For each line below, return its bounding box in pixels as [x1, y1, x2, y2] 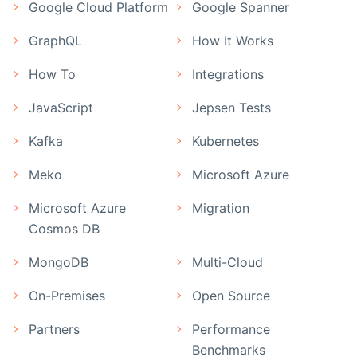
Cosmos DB [29, 221, 100, 237]
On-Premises [29, 288, 105, 304]
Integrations [192, 66, 264, 83]
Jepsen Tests [192, 100, 271, 116]
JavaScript [29, 100, 93, 116]
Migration [192, 200, 249, 217]
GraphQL [29, 33, 82, 49]
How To [29, 66, 76, 83]
